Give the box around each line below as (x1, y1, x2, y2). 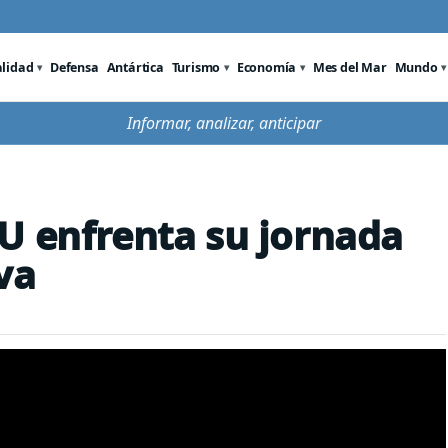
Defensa (50, 58, 99, 76)
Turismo (171, 58, 221, 76)
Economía (236, 58, 297, 76)
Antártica (106, 58, 164, 76)
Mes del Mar (312, 58, 387, 76)
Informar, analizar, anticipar (127, 112, 321, 134)
